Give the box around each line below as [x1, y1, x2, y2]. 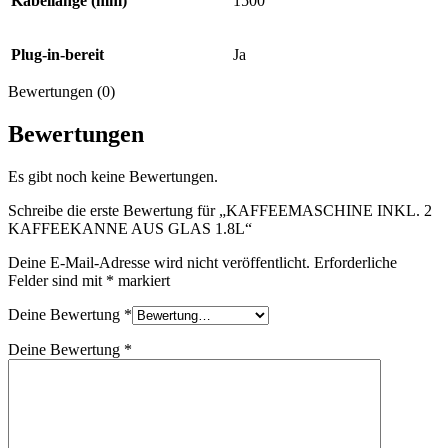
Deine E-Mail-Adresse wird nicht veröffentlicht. [8, 253, 310, 271]
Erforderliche [314, 253, 397, 271]
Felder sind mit [8, 271, 106, 289]
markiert [114, 271, 170, 289]
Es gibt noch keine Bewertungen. [8, 167, 218, 185]
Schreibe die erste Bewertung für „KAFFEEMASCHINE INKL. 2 [8, 201, 432, 219]
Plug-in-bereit [11, 45, 104, 63]
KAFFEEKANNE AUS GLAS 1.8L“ [8, 219, 252, 237]
